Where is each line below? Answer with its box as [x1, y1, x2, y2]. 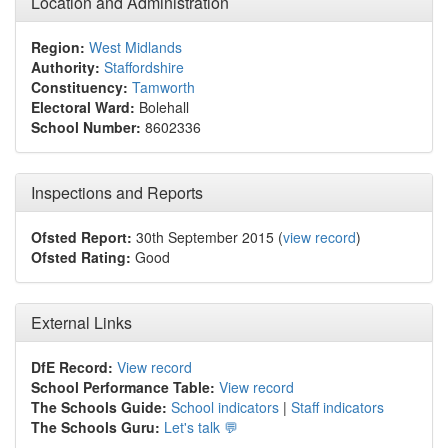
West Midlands [89, 37, 182, 57]
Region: [31, 37, 85, 57]
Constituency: [31, 77, 128, 97]
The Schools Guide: [31, 397, 167, 417]
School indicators [171, 397, 279, 417]
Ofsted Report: [31, 227, 132, 247]
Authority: [31, 57, 100, 77]
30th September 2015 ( [132, 227, 283, 247]
